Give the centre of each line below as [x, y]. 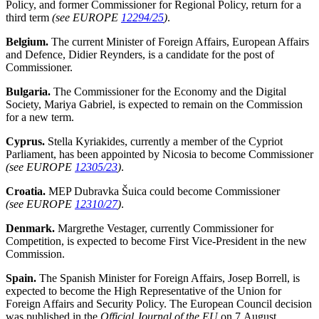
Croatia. [27, 191]
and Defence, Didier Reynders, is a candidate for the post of [140, 54]
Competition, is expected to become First [99, 241]
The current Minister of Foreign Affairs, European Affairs [179, 42]
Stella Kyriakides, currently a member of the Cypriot [165, 141]
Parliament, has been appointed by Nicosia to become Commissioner [159, 154]
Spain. [21, 278]
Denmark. [30, 228]
